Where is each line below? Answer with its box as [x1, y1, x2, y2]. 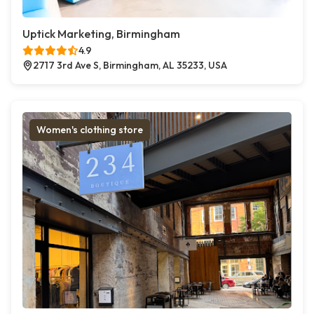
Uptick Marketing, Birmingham [22, 27, 180, 41]
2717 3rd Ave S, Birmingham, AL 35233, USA [33, 59, 227, 71]
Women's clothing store [36, 123, 143, 136]
